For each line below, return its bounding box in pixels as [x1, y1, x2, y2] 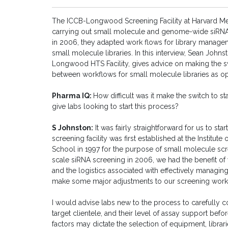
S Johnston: [52, 124, 93, 132]
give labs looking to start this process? [52, 102, 179, 111]
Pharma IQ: [52, 92, 93, 100]
